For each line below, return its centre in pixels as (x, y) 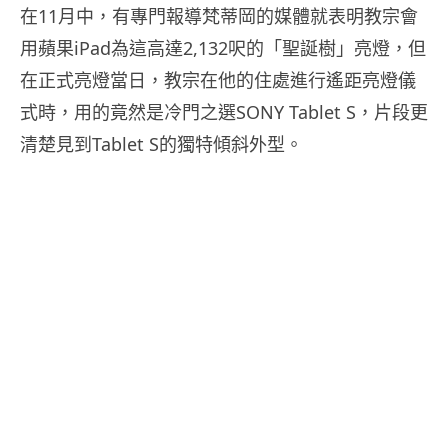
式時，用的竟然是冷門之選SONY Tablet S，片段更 (224, 112)
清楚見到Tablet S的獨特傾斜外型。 (161, 144)
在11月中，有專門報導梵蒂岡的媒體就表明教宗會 (219, 16)
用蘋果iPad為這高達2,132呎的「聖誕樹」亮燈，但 (223, 48)
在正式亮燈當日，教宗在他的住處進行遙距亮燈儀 (218, 80)
